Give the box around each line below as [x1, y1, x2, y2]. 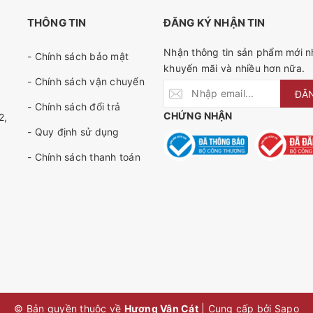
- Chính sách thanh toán [27, 150, 140, 163]
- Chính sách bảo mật [27, 50, 129, 62]
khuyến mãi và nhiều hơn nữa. [163, 61, 305, 74]
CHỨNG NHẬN [163, 109, 233, 122]
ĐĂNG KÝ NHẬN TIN [163, 15, 265, 29]
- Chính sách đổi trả [27, 100, 120, 112]
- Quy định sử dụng [27, 125, 119, 138]
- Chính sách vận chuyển [27, 75, 145, 87]
